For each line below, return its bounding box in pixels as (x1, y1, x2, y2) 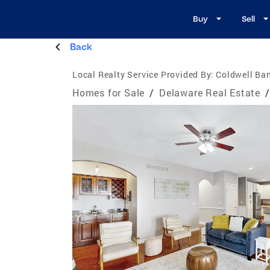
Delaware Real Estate (159, 86, 261, 99)
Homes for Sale (72, 86, 145, 99)
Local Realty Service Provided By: (72, 68, 214, 80)
